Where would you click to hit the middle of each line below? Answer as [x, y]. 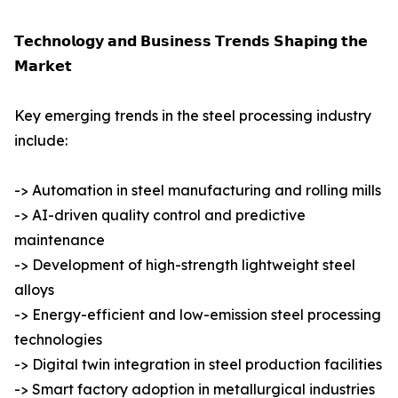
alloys [34, 290]
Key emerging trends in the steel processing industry [193, 116]
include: [41, 141]
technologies [58, 340]
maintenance [60, 240]
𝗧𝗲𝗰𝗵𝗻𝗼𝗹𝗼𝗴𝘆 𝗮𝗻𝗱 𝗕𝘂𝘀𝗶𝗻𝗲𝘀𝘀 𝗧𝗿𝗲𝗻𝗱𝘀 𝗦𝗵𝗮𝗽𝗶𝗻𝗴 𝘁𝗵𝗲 [191, 41]
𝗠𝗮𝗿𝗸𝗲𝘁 [43, 66]
